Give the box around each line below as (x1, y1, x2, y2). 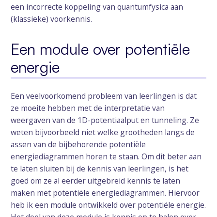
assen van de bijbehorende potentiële (11, 139, 146, 150)
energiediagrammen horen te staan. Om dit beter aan (11, 151, 202, 162)
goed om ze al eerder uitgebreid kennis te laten (11, 175, 181, 186)
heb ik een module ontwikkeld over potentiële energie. (11, 199, 206, 210)
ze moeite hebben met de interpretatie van (11, 102, 165, 113)
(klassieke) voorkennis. (11, 13, 93, 24)
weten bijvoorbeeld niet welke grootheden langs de (11, 126, 195, 138)
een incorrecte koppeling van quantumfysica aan (11, 1, 184, 12)
